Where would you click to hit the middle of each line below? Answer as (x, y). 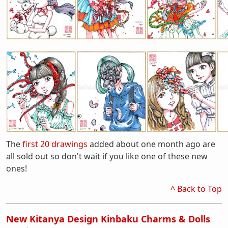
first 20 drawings (55, 144)
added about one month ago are (151, 144)
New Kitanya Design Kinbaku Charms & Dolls (108, 219)
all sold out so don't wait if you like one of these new (107, 156)
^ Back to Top (196, 189)
